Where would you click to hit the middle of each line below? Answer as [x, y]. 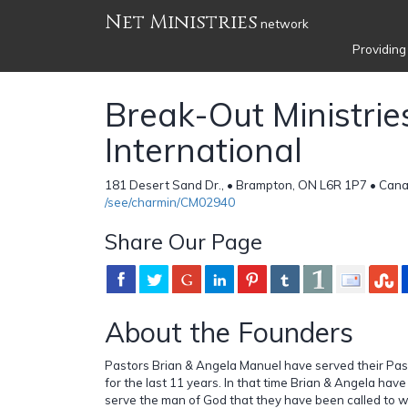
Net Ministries [181, 22]
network [283, 24]
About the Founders [229, 332]
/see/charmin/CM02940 [170, 202]
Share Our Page [184, 241]
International [204, 149]
